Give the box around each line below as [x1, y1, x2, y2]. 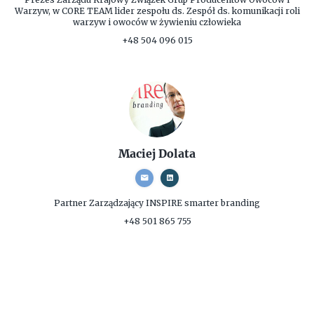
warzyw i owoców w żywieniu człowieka [73, 16, 241, 27]
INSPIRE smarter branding [146, 197, 260, 208]
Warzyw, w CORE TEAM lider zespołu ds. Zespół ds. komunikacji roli [14, 5, 300, 16]
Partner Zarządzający [54, 197, 146, 208]
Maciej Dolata [118, 145, 196, 161]
